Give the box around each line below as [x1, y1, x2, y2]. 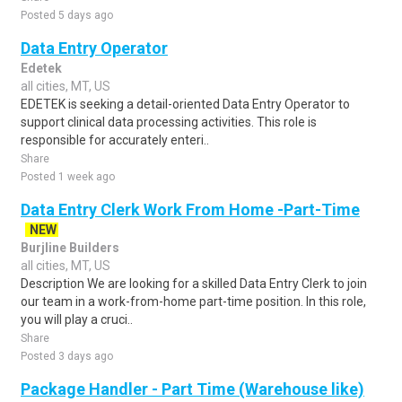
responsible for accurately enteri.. [21, 133, 209, 147]
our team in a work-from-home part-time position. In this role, [21, 294, 366, 309]
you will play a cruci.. [21, 312, 133, 327]
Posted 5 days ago [21, 9, 113, 22]
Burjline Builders [21, 240, 119, 255]
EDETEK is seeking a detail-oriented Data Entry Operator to [21, 97, 350, 111]
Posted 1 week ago [21, 170, 115, 183]
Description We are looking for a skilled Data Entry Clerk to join [21, 276, 367, 291]
